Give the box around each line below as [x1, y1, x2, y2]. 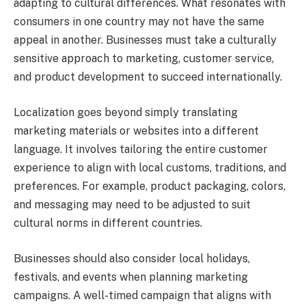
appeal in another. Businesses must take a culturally [14, 33, 277, 47]
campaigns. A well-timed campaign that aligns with [14, 288, 271, 302]
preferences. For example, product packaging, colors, [14, 179, 286, 193]
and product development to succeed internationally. [14, 70, 282, 84]
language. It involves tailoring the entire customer [14, 142, 268, 156]
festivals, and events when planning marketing [14, 270, 248, 283]
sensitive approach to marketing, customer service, [14, 52, 274, 66]
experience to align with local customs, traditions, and [14, 161, 286, 174]
